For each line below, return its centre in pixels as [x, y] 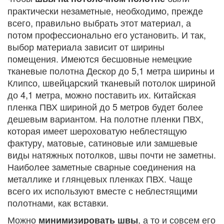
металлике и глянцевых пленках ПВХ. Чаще [100, 178]
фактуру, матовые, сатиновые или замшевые [102, 142]
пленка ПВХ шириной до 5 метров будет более [105, 106]
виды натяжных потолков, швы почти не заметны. [112, 154]
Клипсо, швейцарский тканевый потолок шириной [111, 82]
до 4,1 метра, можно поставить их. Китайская [102, 94]
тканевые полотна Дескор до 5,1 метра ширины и [111, 70]
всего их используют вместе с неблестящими [102, 190]
